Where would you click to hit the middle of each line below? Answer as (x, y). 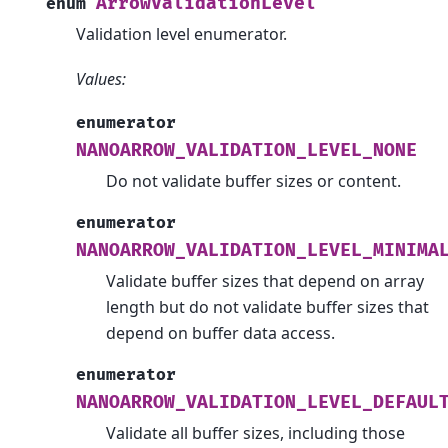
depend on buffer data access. (220, 332)
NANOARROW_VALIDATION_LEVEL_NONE (246, 150)
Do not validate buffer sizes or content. (253, 180)
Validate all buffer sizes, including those (255, 432)
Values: (101, 78)
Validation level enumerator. (181, 34)
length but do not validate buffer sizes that (267, 306)
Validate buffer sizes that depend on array (265, 280)
